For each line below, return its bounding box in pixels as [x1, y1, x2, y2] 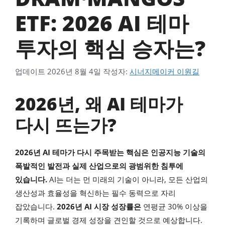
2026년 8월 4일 [47, 66, 101, 76]
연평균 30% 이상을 [141, 201, 207, 211]
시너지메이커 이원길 [130, 66, 199, 76]
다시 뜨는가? [15, 113, 117, 137]
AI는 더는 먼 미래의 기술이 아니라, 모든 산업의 [47, 174, 208, 184]
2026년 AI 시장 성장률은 [57, 201, 141, 211]
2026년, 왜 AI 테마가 [15, 91, 183, 116]
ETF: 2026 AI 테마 [15, 9, 189, 38]
